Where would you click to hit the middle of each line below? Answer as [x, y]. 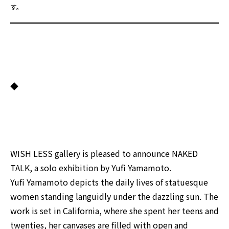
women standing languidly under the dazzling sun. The [114, 197]
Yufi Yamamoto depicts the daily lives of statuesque [109, 182]
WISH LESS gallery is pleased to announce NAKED [104, 154]
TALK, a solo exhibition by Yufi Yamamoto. [91, 168]
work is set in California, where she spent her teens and [114, 211]
